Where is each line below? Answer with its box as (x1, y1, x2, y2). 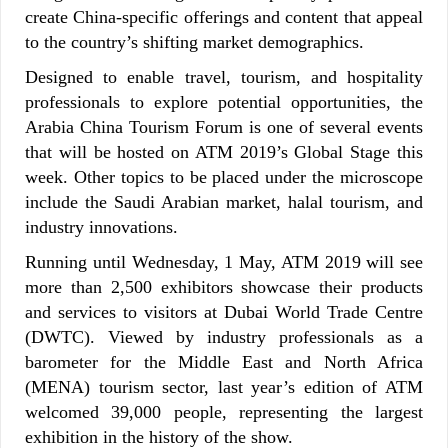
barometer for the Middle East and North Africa (25, 351, 423, 372)
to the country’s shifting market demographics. (25, 31, 364, 52)
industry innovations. (25, 216, 178, 237)
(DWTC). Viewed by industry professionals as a (25, 326, 423, 347)
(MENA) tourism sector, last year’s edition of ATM (25, 376, 423, 397)
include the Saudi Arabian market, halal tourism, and (25, 191, 423, 212)
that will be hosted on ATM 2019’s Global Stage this (25, 141, 423, 162)
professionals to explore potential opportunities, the (25, 91, 423, 112)
